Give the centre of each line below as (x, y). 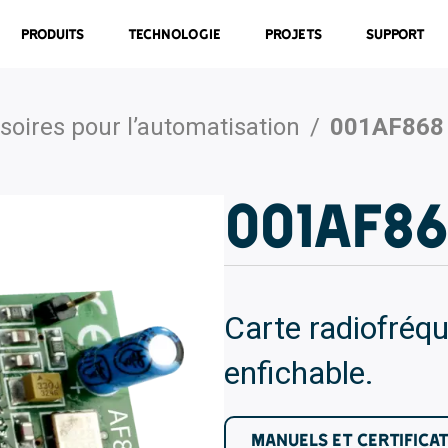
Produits (53, 34)
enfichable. (299, 373)
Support (396, 34)
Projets (294, 34)
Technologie (175, 34)
